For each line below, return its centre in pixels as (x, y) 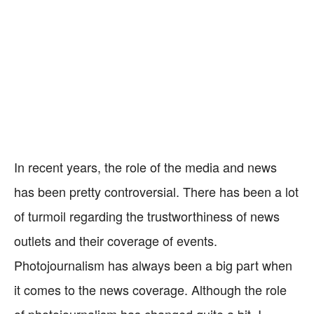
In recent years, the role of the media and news (145, 167)
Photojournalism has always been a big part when (153, 265)
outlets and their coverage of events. (116, 240)
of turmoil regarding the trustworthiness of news (147, 216)
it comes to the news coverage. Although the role (150, 289)
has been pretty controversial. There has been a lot (156, 191)
